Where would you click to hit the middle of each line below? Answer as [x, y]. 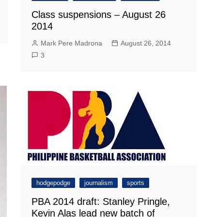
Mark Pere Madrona [71, 43]
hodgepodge [53, 183]
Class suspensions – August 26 [99, 14]
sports [136, 183]
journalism [99, 183]
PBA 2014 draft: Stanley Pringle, [101, 201]
